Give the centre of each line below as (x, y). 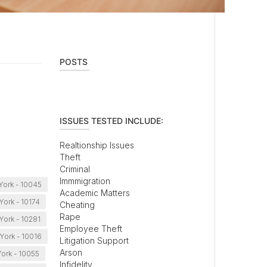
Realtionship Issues (97, 145)
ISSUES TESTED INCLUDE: (111, 121)
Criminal (74, 169)
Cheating (77, 205)
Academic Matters (94, 193)
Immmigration (85, 181)
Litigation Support (94, 241)
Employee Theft (91, 229)
